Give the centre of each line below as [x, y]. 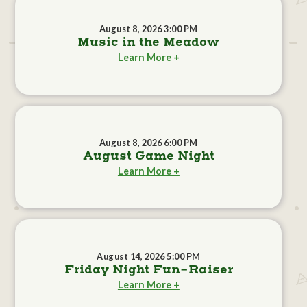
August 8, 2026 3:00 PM [148, 29]
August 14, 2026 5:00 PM [149, 257]
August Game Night [148, 157]
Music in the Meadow [149, 43]
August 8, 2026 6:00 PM [148, 143]
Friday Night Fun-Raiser [148, 270]
